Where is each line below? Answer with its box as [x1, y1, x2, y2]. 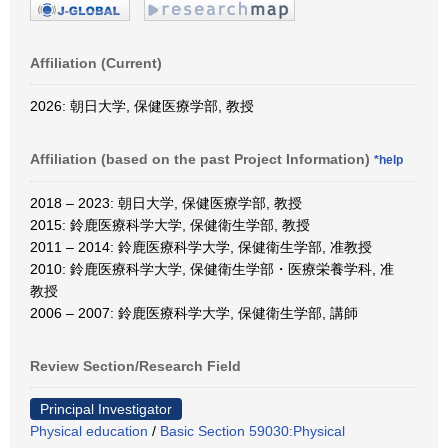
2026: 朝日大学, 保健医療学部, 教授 [30, 97, 254, 114]
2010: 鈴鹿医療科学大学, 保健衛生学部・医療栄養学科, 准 [30, 260, 394, 277]
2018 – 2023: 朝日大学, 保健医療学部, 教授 [30, 194, 302, 211]
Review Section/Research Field [30, 357, 241, 374]
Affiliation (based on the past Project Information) [30, 150, 374, 167]
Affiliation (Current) [30, 54, 162, 71]
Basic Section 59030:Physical [160, 422, 345, 439]
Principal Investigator [40, 400, 172, 417]
